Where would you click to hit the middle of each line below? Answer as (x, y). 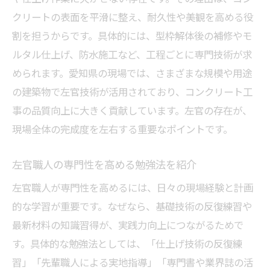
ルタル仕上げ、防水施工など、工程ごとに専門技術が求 (132, 54)
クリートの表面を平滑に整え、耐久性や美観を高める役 (133, 17)
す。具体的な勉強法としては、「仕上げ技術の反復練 (127, 243)
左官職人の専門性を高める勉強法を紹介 (104, 164)
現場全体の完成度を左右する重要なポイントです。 (122, 129)
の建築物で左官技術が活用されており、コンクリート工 (132, 92)
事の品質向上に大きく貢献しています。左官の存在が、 (132, 110)
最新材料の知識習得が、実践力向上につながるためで (128, 225)
